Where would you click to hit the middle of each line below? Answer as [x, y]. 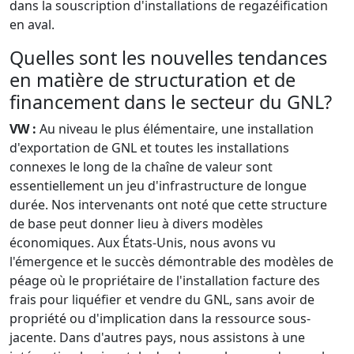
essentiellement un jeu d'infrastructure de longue [158, 186]
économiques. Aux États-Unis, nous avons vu [143, 243]
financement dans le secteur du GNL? [171, 102]
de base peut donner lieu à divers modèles [136, 224]
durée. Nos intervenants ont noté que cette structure [168, 205]
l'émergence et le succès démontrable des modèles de [171, 262]
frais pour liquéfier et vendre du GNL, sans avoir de [162, 300]
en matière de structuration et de [153, 80]
